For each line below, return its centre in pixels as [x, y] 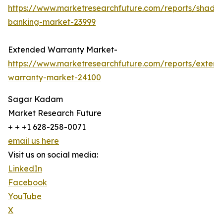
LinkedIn [25, 169]
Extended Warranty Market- [63, 50]
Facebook [28, 183]
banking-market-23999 [52, 22]
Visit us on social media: [53, 155]
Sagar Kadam [35, 99]
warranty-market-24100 [55, 78]
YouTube [25, 196]
